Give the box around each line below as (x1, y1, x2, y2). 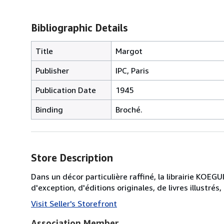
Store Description (31, 151, 113, 163)
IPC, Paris (115, 65, 149, 75)
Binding (35, 104, 63, 114)
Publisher (35, 65, 69, 75)
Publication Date (35, 84, 96, 95)
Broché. (115, 104, 142, 114)
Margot (115, 45, 142, 56)
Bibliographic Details (31, 21, 127, 33)
